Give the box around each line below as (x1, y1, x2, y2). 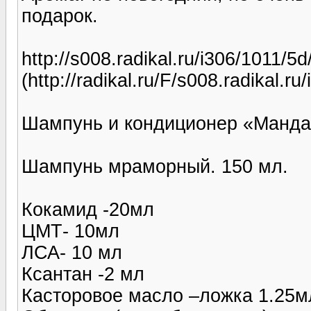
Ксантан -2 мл (22, 263, 144, 285)
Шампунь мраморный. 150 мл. (22, 155, 288, 177)
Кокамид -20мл (22, 199, 154, 220)
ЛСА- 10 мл (22, 242, 122, 263)
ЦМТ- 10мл (22, 220, 119, 242)
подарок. (22, 5, 98, 26)
